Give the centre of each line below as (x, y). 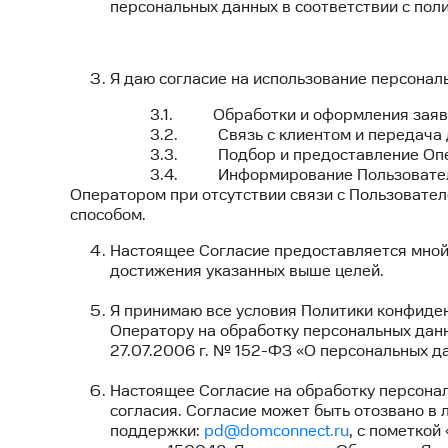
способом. (108, 215)
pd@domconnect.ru (276, 431)
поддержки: (157, 431)
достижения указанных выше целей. (247, 271)
